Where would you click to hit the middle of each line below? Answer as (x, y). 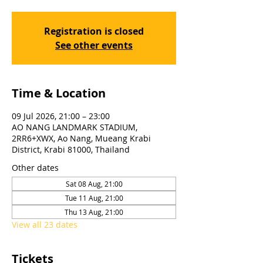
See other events (94, 45)
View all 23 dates (45, 225)
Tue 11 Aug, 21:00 (94, 198)
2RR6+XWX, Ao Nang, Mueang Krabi (81, 138)
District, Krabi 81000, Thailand (71, 149)
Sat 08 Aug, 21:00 (94, 184)
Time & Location (59, 93)
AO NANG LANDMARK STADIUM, (75, 127)
